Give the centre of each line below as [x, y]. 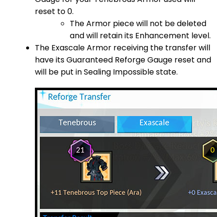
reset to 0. [54, 11]
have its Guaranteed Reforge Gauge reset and [123, 60]
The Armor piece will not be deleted [138, 23]
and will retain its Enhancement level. [140, 35]
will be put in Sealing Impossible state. [106, 72]
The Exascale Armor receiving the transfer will [123, 47]
